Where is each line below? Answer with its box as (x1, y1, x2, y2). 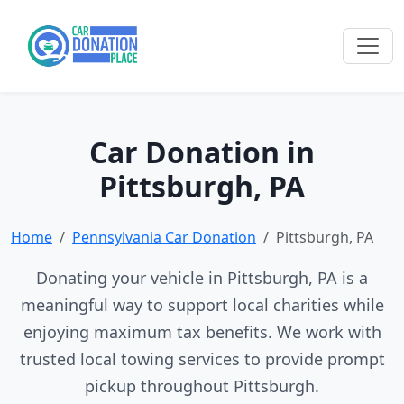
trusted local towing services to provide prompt (19, 348, 385, 370)
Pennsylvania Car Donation (72, 227, 256, 247)
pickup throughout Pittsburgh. (85, 375, 319, 397)
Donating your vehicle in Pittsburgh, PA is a (36, 267, 368, 289)
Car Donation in (89, 133, 315, 171)
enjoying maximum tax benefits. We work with (23, 321, 381, 343)
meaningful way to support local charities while (20, 294, 384, 316)
